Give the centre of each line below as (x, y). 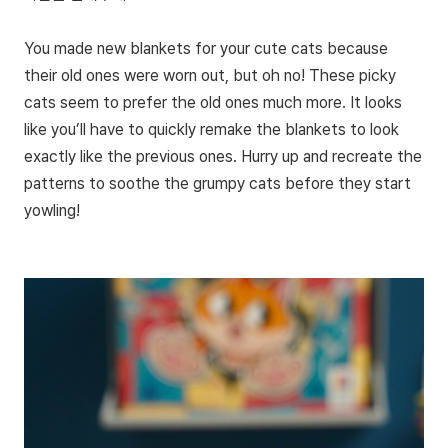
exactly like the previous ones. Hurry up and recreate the (223, 156)
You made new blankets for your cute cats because (206, 48)
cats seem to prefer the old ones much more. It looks (213, 102)
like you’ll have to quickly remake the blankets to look (211, 129)
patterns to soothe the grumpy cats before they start (217, 183)
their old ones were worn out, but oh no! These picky (210, 75)
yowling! (54, 210)
